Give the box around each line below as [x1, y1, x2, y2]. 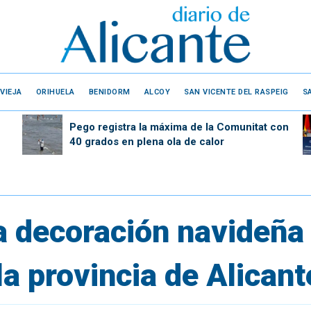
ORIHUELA [35, 87, 75, 96]
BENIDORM [88, 87, 131, 96]
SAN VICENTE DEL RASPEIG [184, 87, 289, 96]
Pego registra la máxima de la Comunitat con [69, 120, 289, 133]
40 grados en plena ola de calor [69, 135, 224, 148]
